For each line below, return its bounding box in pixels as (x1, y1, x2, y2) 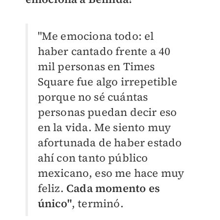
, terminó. (71, 196, 126, 211)
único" (37, 196, 72, 211)
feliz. (37, 181, 66, 196)
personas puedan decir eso (37, 105, 177, 120)
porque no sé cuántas (37, 89, 148, 105)
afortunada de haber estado (37, 135, 182, 150)
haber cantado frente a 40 (37, 44, 171, 59)
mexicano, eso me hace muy (37, 165, 185, 181)
